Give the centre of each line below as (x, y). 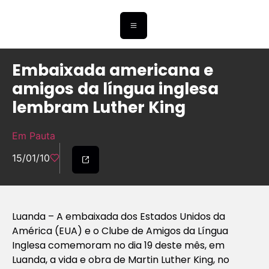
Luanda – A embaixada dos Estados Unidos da (119, 216)
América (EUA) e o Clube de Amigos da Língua (120, 231)
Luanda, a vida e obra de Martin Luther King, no (121, 259)
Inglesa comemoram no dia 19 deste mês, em (118, 245)
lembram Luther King (99, 107)
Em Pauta (34, 136)
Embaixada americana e (113, 70)
